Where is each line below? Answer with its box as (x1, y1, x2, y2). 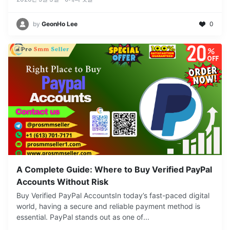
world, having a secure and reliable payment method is (16, 202, 200, 211)
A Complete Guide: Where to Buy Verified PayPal (16, 164, 212, 175)
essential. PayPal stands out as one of (16, 213, 143, 222)
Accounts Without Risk (16, 177, 108, 187)
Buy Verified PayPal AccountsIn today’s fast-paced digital (16, 191, 209, 200)
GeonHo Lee (42, 20, 78, 28)
